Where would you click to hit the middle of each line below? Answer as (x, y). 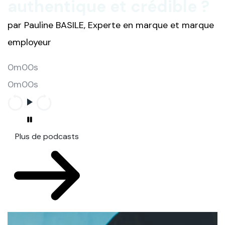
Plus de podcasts (47, 137)
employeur (29, 42)
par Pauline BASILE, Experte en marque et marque (111, 25)
